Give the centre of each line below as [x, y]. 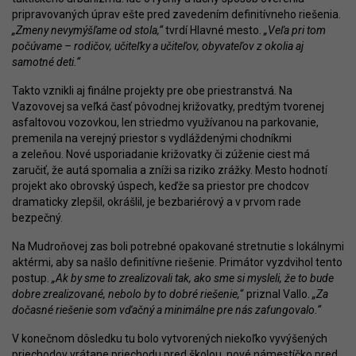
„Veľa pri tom [295, 30]
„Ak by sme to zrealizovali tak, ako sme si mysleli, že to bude [192, 278]
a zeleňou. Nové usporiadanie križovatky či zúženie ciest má [161, 154]
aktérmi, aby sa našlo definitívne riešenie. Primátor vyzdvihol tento [177, 262]
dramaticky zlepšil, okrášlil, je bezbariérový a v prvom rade [157, 201]
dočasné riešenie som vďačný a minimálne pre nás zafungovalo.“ [166, 310]
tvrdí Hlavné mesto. [213, 30]
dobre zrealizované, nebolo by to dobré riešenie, [126, 294]
